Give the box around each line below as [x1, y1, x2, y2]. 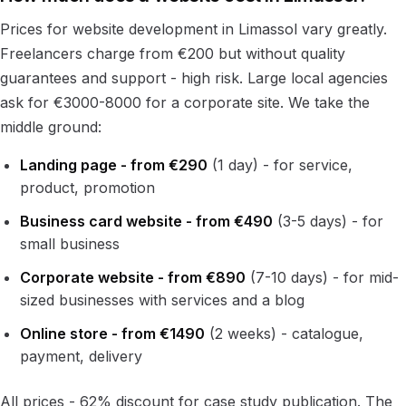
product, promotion [20, 178, 156, 197]
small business [20, 234, 121, 253]
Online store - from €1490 [20, 324, 206, 343]
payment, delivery [20, 346, 143, 365]
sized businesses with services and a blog [20, 290, 305, 309]
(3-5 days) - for [273, 211, 384, 230]
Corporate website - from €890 [20, 267, 246, 286]
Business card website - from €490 [20, 211, 274, 230]
